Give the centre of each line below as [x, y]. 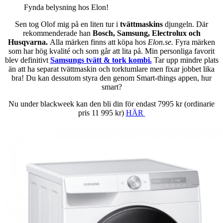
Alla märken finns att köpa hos [99, 42]
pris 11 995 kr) [102, 113]
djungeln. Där [185, 24]
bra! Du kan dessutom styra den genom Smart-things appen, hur [111, 78]
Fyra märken [195, 42]
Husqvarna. [29, 42]
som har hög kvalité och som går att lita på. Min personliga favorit [111, 51]
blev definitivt [27, 60]
